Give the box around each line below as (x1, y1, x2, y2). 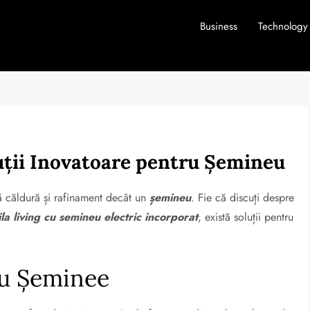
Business (199, 19, 237, 34)
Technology (257, 19, 308, 34)
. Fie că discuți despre (191, 190, 295, 206)
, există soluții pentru (198, 209, 294, 225)
